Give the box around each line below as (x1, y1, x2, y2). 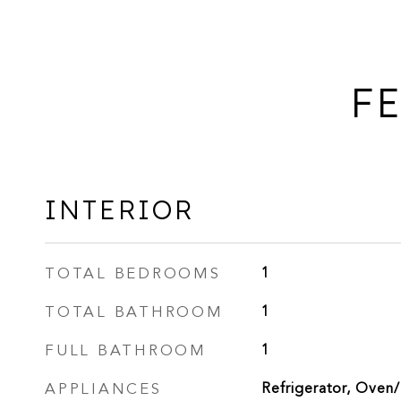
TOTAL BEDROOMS (45, 264, 221, 283)
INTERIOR (45, 193, 194, 226)
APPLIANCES (45, 380, 162, 398)
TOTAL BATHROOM (45, 303, 224, 321)
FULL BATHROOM (45, 341, 207, 360)
